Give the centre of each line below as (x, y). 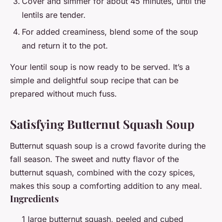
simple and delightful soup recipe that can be (94, 81)
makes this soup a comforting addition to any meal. (106, 186)
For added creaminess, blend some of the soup (110, 32)
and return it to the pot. (65, 46)
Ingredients (34, 199)
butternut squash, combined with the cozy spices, (103, 173)
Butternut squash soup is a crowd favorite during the (108, 146)
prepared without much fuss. (63, 94)
